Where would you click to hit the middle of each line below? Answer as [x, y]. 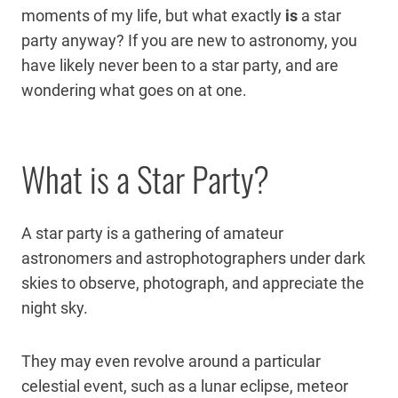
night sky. [55, 307]
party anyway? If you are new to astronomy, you [189, 40]
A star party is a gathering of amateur [152, 233]
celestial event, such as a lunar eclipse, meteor [185, 386]
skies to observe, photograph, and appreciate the [193, 283]
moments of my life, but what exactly [153, 15]
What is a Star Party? [145, 178]
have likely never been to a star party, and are [180, 65]
